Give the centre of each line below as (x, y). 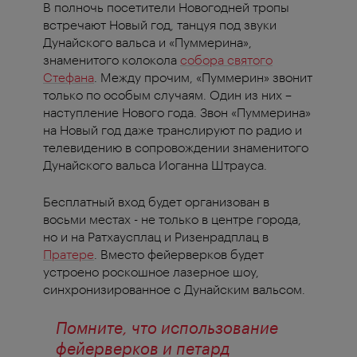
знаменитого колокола (112, 60)
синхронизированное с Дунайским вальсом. (174, 289)
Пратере (69, 254)
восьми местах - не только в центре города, (172, 219)
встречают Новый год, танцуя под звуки (160, 25)
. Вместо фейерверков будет (179, 254)
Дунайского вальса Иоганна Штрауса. (155, 165)
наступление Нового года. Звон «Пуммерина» (177, 112)
